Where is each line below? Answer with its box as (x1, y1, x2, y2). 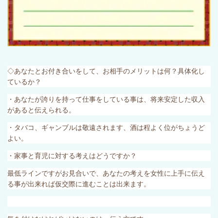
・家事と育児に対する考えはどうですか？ (7, 151, 137, 160)
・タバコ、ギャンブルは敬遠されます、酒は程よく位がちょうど (7, 123, 205, 131)
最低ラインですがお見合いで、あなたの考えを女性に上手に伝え (7, 169, 205, 177)
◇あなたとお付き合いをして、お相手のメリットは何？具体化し (7, 67, 205, 75)
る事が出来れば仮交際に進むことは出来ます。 (7, 180, 150, 188)
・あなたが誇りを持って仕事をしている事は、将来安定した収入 (7, 95, 205, 103)
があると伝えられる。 (7, 106, 75, 114)
